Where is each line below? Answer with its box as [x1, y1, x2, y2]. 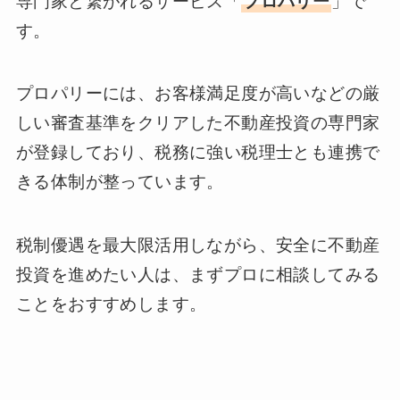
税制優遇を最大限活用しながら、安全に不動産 [15, 235, 380, 254]
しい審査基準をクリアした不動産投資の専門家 [15, 113, 380, 133]
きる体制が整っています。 [15, 172, 224, 192]
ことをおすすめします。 [15, 294, 207, 313]
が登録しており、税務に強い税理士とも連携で [15, 143, 380, 162]
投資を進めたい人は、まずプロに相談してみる [15, 264, 380, 284]
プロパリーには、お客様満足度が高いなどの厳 [15, 84, 380, 104]
